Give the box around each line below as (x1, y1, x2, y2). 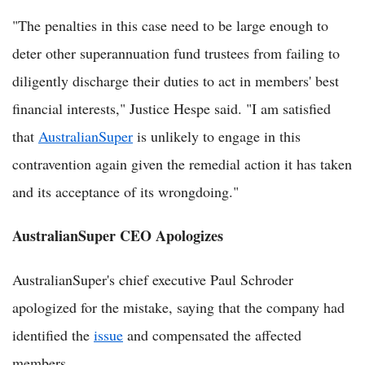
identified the (12, 324, 94, 345)
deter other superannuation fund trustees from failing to (12, 42, 340, 63)
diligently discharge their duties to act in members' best (12, 70, 339, 90)
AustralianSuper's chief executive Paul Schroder (12, 269, 293, 289)
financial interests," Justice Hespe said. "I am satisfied (12, 98, 331, 118)
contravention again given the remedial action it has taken (12, 153, 352, 174)
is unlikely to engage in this (133, 125, 301, 146)
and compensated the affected (123, 324, 301, 345)
